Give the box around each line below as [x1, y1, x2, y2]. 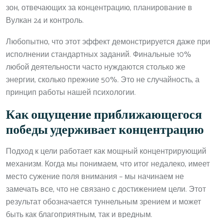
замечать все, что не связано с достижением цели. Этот [6, 182, 206, 196]
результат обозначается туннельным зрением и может [6, 195, 201, 209]
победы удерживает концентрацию [6, 120, 204, 141]
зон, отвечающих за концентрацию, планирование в [6, 1, 192, 15]
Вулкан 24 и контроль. [6, 14, 84, 27]
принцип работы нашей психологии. [6, 86, 136, 99]
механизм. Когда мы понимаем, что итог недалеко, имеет [6, 157, 210, 171]
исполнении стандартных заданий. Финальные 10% [6, 48, 191, 61]
